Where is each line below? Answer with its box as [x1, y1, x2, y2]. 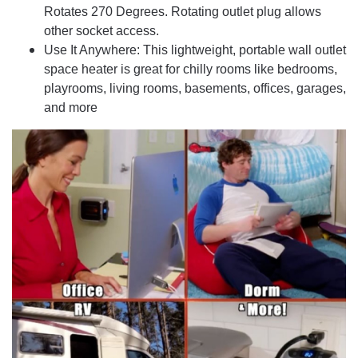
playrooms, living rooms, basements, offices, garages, [44, 82, 346, 96]
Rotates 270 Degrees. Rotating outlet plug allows [44, 5, 321, 19]
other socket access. [44, 24, 159, 38]
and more [44, 101, 97, 115]
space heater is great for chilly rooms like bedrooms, [44, 62, 337, 77]
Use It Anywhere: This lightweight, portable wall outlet [44, 43, 346, 58]
